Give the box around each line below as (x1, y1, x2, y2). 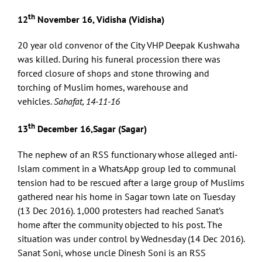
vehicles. (18, 95, 54, 108)
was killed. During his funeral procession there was (18, 53, 220, 65)
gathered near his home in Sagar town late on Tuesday (18, 190, 235, 202)
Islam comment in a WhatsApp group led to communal (18, 162, 236, 174)
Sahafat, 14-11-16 (54, 95, 120, 108)
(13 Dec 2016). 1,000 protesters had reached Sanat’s (18, 204, 224, 216)
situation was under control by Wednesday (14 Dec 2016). (18, 232, 244, 244)
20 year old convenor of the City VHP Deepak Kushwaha (18, 39, 240, 51)
